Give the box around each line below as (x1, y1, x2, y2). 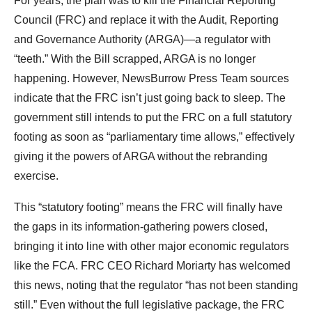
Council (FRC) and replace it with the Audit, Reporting (14, 14, 279, 26)
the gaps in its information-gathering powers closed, (14, 221, 267, 233)
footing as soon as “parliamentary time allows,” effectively (14, 131, 295, 143)
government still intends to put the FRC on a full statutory (14, 111, 292, 124)
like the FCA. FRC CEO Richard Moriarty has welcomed (14, 260, 290, 272)
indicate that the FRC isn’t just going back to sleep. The (14, 92, 286, 104)
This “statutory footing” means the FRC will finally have (14, 201, 283, 214)
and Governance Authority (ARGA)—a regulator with (14, 33, 271, 46)
